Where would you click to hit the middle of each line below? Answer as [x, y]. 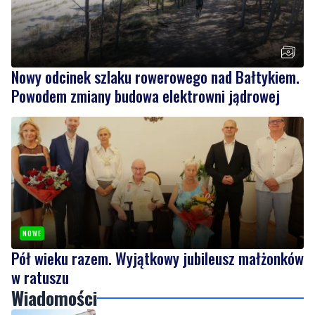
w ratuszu [40, 277]
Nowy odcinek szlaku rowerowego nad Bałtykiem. [155, 76]
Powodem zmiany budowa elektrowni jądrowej [146, 95]
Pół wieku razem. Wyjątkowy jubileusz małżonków [157, 258]
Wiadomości [54, 297]
